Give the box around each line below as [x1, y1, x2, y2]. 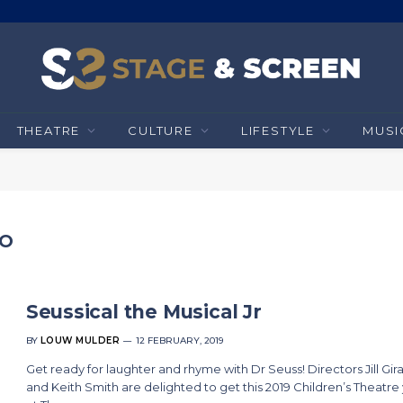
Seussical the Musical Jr [25, 300, 262, 323]
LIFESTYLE [240, 123, 316, 138]
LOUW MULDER [40, 335, 121, 346]
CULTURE [128, 123, 193, 138]
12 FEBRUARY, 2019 [136, 335, 224, 346]
